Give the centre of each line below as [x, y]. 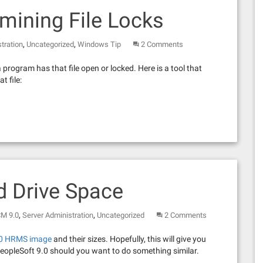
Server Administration [58, 215]
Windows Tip [99, 44]
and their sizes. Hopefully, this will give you [129, 239]
